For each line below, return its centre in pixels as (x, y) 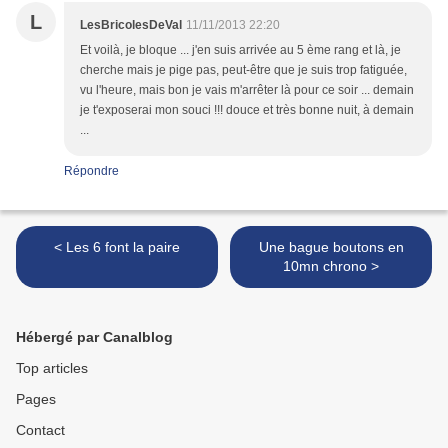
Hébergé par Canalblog (94, 337)
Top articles (52, 368)
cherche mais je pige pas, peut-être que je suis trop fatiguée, (243, 70)
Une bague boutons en (331, 247)
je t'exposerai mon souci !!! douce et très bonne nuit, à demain (247, 110)
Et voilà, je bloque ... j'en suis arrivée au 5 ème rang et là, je (240, 50)
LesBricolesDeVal (131, 25)
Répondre (91, 171)
